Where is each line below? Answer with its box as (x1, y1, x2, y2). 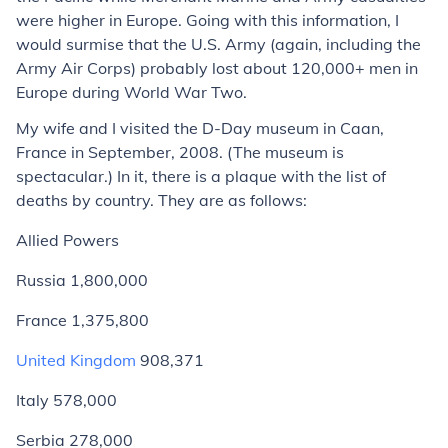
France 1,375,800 (16, 310, 149, 330)
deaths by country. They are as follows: (16, 190, 307, 210)
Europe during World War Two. (16, 82, 247, 102)
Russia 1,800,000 (16, 270, 148, 290)
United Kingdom (16, 350, 136, 370)
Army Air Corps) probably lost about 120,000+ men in (16, 58, 418, 78)
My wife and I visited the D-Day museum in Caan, (16, 118, 384, 138)
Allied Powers (16, 230, 119, 250)
